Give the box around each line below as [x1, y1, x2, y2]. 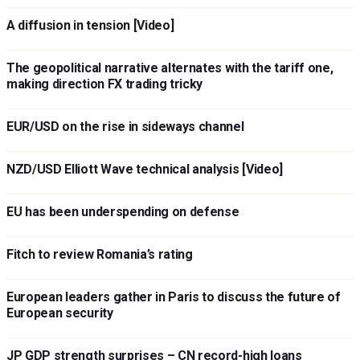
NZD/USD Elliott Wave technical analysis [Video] [6, 162, 283, 177]
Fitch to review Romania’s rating [6, 247, 193, 262]
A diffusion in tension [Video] [6, 18, 174, 33]
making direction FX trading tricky [6, 76, 203, 92]
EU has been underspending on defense [6, 204, 239, 219]
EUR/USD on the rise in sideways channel [6, 119, 244, 134]
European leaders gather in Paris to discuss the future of [6, 289, 341, 305]
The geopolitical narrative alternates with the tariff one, [6, 60, 333, 76]
